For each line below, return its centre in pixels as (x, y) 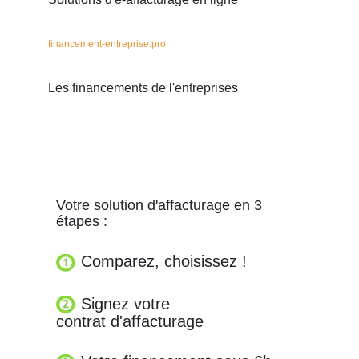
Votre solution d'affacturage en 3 (159, 205)
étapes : (82, 221)
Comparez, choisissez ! (161, 261)
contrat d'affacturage (130, 322)
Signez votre (123, 303)
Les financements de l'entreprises (143, 88)
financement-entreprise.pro (107, 44)
